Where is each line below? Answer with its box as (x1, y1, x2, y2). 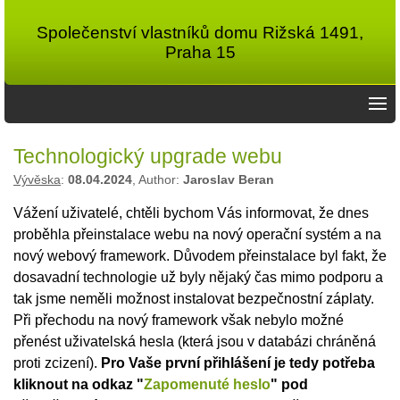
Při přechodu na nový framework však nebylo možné (13, 312, 344, 328)
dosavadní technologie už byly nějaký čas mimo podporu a (13, 270, 383, 285)
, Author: (132, 173, 183, 187)
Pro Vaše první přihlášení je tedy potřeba (101, 355, 375, 371)
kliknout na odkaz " (13, 377, 144, 392)
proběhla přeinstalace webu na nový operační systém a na (13, 227, 381, 242)
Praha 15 (164, 42, 236, 62)
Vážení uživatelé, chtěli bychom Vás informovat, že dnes (13, 205, 369, 221)
